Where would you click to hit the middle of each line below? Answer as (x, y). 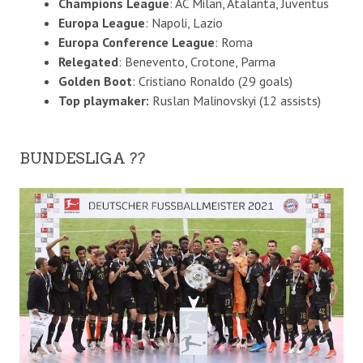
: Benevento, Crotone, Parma (196, 61)
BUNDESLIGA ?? (82, 158)
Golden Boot (95, 81)
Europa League (101, 22)
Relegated (88, 61)
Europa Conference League (136, 42)
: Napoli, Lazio (184, 22)
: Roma (233, 42)
